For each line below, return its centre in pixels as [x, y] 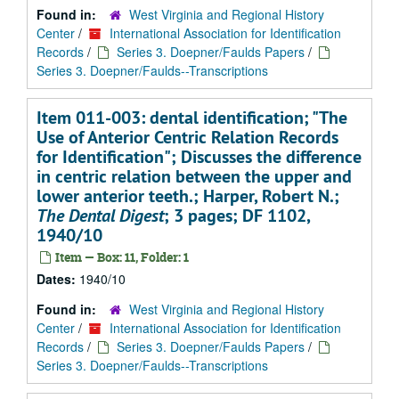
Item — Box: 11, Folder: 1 [121, 257]
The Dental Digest [100, 216]
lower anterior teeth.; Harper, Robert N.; [188, 196]
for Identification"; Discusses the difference [199, 157]
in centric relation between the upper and [194, 176]
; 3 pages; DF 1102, [237, 216]
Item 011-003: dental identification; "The [192, 118]
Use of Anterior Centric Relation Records [187, 137]
